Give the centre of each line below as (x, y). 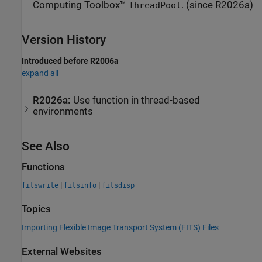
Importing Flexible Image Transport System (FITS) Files (120, 227)
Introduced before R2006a (70, 61)
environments (63, 111)
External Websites (62, 251)
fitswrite (40, 186)
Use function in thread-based (137, 100)
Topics (36, 209)
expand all (40, 73)
